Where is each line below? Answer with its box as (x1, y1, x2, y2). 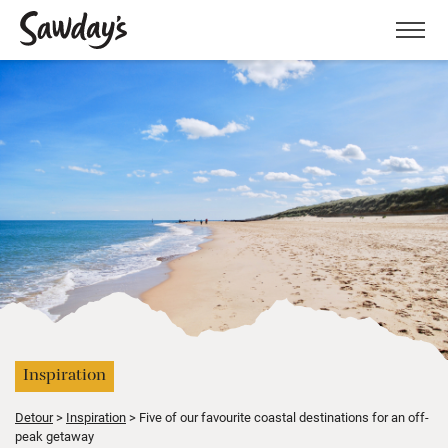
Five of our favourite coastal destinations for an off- (136, 407, 429, 426)
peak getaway (15, 426, 94, 445)
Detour (15, 407, 53, 426)
